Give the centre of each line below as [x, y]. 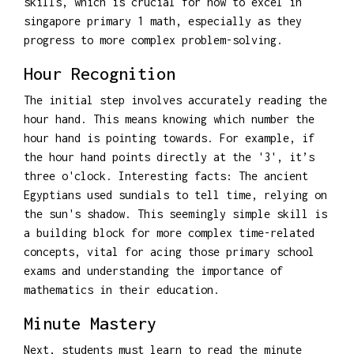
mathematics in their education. [122, 289]
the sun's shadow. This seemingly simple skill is [175, 213]
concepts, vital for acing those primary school [169, 251]
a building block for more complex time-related [169, 232]
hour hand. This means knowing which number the [169, 119]
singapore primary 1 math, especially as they [163, 21]
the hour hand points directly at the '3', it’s [169, 156]
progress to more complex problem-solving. [153, 40]
